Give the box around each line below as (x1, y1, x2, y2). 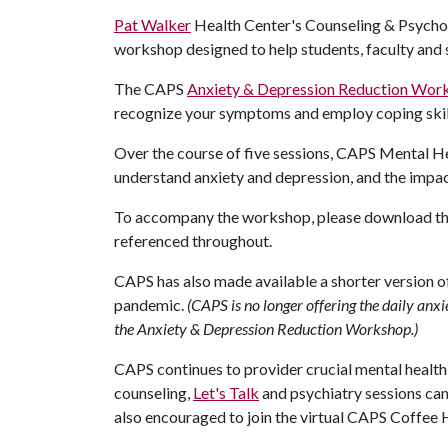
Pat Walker (114, 15, 191, 34)
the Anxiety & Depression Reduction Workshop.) (114, 319, 418, 338)
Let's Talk (193, 383, 259, 402)
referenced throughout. (114, 231, 275, 250)
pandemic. (114, 295, 187, 314)
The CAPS (114, 79, 187, 98)
